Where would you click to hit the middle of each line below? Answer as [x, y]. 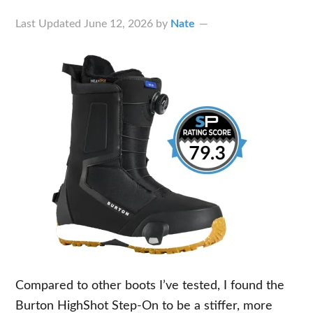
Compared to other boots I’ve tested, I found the [150, 286]
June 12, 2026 [119, 24]
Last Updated [50, 24]
